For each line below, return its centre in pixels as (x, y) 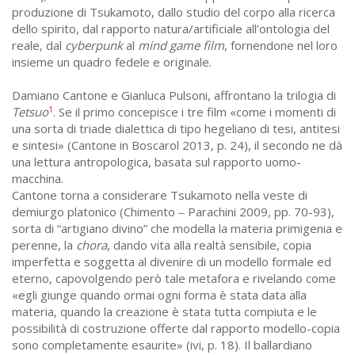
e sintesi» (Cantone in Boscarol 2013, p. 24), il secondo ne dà (177, 145)
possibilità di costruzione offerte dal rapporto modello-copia (176, 328)
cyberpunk (94, 46)
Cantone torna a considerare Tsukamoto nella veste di (160, 195)
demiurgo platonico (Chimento (95, 212)
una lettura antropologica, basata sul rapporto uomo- (157, 162)
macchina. (38, 179)
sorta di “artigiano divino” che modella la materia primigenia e (177, 229)
